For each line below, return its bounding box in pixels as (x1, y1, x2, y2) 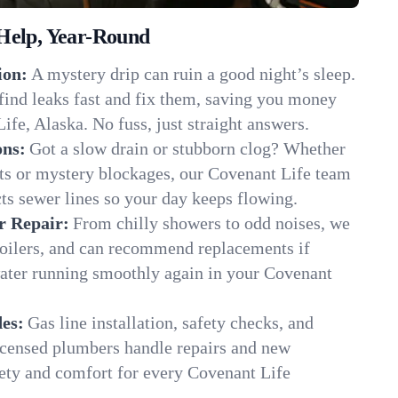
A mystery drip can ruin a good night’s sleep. (31, 64, 355, 84)
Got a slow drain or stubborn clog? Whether (29, 139, 346, 158)
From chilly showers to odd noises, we (73, 213, 350, 233)
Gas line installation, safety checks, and (28, 313, 314, 332)
